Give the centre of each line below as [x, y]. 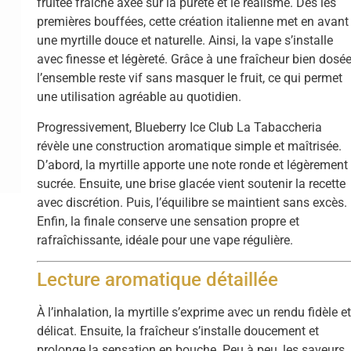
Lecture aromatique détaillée [158, 280]
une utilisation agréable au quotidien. [139, 97]
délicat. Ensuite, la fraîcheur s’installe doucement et [178, 331]
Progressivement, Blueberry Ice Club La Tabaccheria [180, 127]
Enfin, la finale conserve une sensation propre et [168, 221]
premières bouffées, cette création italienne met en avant [193, 22]
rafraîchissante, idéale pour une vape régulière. [165, 240]
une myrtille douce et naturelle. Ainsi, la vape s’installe [185, 41]
